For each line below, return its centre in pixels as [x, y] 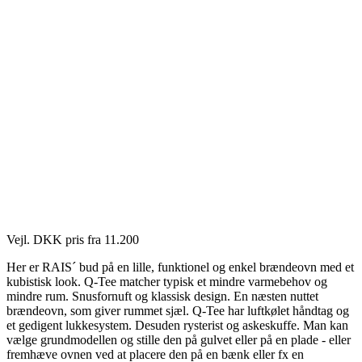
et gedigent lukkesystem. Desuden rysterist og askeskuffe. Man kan [177, 326]
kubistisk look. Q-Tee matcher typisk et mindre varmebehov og [167, 282]
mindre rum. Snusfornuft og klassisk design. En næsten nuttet [162, 297]
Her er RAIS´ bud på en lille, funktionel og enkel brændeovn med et [180, 267]
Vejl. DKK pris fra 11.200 [73, 240]
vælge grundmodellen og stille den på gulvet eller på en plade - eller [179, 340]
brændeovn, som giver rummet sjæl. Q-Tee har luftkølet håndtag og [178, 311]
